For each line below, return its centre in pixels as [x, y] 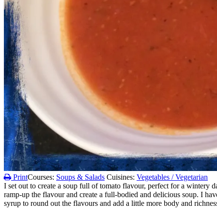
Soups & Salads [80, 177]
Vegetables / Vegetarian [172, 177]
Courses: [42, 177]
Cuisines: [122, 177]
